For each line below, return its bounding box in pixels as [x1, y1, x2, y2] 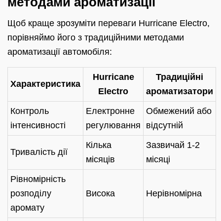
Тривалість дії [10, 147, 68, 157]
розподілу [10, 188, 51, 198]
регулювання [86, 120, 141, 130]
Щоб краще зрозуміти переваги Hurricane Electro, [7, 18, 210, 29]
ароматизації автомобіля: [7, 47, 112, 57]
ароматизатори [146, 86, 213, 96]
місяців [86, 154, 115, 164]
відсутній [146, 120, 183, 130]
